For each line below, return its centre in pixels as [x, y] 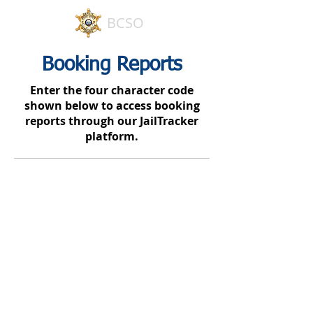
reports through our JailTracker [112, 121]
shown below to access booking [112, 105]
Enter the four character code [112, 90]
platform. [112, 136]
